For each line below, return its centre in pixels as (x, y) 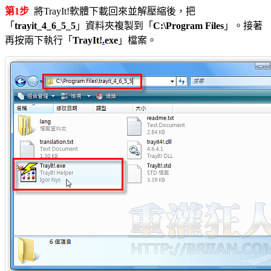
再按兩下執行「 (39, 41)
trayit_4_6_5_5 (45, 26)
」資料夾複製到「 (114, 26)
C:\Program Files (188, 26)
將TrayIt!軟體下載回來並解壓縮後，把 (112, 11)
